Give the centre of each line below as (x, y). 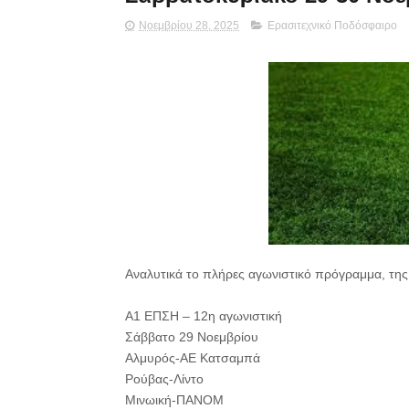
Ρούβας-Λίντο (164, 379)
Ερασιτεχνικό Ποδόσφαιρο (332, 26)
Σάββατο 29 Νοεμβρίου (192, 337)
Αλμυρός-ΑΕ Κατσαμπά (193, 358)
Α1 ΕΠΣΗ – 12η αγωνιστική (204, 316)
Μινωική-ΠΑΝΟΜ (174, 400)
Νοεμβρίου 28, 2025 (189, 26)
